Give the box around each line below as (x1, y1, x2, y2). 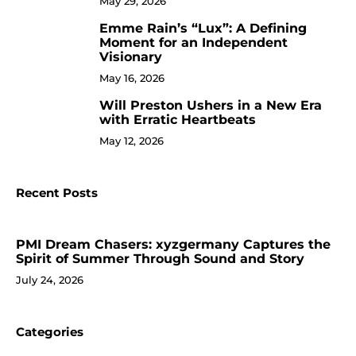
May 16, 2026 (99, 72, 164, 84)
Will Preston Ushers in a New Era (99, 98, 322, 113)
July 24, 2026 (16, 273, 83, 286)
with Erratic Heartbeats (99, 112, 256, 127)
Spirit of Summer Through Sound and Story (16, 251, 304, 266)
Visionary (99, 49, 162, 64)
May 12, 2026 (99, 134, 164, 147)
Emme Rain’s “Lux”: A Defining (99, 21, 307, 36)
